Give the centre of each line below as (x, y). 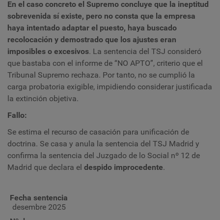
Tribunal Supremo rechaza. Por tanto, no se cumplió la (101, 75)
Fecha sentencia (39, 198)
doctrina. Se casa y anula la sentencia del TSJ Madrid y (103, 144)
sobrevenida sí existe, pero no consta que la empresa (101, 16)
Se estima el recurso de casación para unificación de (98, 132)
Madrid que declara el (46, 167)
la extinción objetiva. (43, 99)
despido (98, 167)
